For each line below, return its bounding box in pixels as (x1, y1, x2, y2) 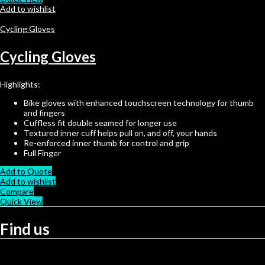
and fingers (24, 107, 65, 118)
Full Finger (24, 147, 61, 158)
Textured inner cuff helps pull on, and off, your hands (24, 127, 217, 138)
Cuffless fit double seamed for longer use (24, 117, 177, 128)
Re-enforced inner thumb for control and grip (24, 137, 189, 148)
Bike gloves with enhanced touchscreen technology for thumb (24, 97, 254, 108)
